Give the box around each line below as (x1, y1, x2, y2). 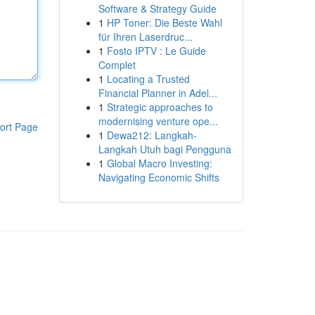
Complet (98, 58, 136, 72)
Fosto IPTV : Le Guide (106, 44, 206, 58)
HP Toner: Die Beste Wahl (106, 15, 222, 30)
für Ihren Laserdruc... (98, 30, 193, 44)
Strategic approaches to (106, 100, 213, 114)
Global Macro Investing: (106, 156, 212, 170)
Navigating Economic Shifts (98, 170, 219, 184)
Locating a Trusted (106, 72, 190, 86)
